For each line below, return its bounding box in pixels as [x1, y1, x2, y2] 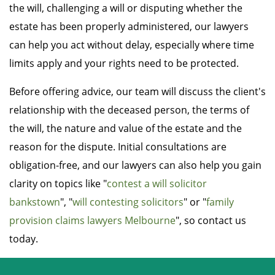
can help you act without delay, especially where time [9, 38, 254, 52]
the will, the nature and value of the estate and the [9, 122, 242, 136]
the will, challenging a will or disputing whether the [9, 1, 242, 15]
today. [9, 232, 38, 246]
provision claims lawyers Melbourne [9, 214, 176, 228]
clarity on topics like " [9, 177, 107, 191]
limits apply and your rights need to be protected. [9, 56, 239, 71]
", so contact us [176, 214, 246, 228]
